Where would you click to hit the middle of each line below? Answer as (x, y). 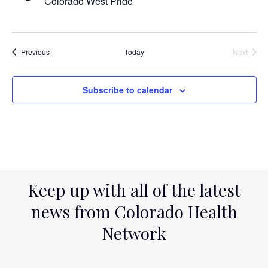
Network (134, 233)
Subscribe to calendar (127, 90)
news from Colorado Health (134, 211)
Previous (35, 52)
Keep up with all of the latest (134, 190)
